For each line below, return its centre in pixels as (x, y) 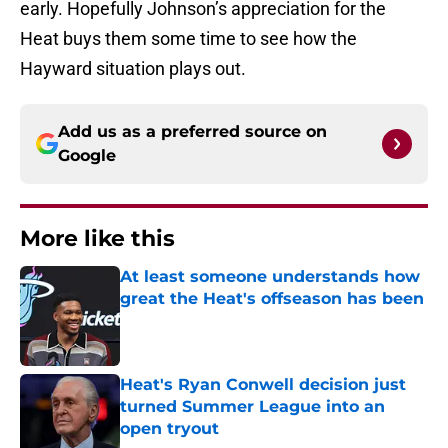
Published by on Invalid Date (206, 318)
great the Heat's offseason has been (272, 299)
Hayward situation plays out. (133, 69)
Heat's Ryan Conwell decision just (263, 385)
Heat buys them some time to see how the (188, 39)
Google (87, 156)
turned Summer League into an (252, 407)
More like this (97, 239)
